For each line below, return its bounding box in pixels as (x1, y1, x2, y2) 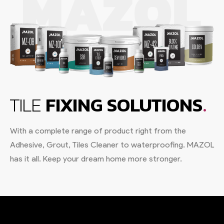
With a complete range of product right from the (10, 125, 186, 135)
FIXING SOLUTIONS (41, 97, 202, 115)
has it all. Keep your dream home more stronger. (10, 153, 182, 163)
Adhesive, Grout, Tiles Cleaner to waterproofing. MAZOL (10, 139, 214, 149)
